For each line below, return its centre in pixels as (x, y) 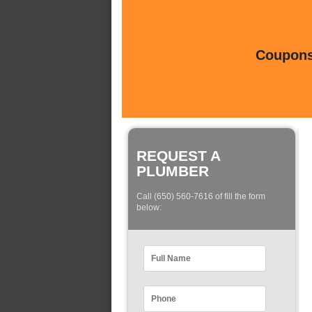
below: (149, 208)
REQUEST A (178, 156)
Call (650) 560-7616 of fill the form (201, 197)
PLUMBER (173, 171)
